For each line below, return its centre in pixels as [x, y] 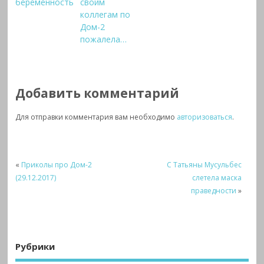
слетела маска [217, 178]
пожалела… [104, 39]
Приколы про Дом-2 [57, 165]
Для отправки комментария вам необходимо [96, 117]
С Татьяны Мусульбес [204, 165]
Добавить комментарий [98, 93]
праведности [214, 191]
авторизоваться [205, 117]
